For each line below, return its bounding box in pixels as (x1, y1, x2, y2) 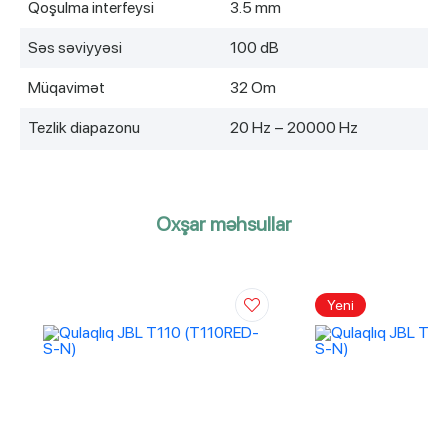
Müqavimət (28, 78, 105, 97)
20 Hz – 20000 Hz (230, 118, 358, 137)
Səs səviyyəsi (28, 38, 122, 57)
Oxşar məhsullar (156, 212, 292, 236)
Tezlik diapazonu (28, 118, 140, 137)
